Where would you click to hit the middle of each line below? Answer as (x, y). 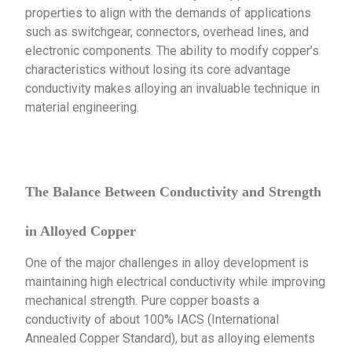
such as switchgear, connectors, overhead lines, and (167, 31)
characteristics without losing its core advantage (158, 69)
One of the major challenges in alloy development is (167, 262)
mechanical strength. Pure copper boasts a (143, 300)
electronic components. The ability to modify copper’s (172, 50)
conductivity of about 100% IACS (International (152, 319)
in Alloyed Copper (81, 231)
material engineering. (82, 107)
